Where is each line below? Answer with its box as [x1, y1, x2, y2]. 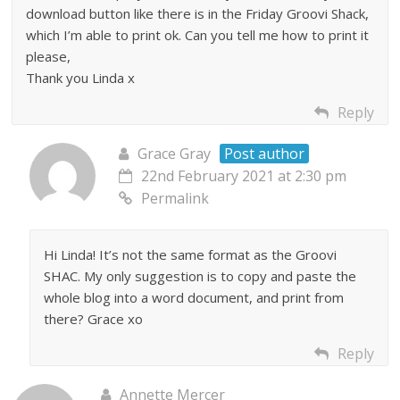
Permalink [141, 187, 210, 208]
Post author [224, 143, 305, 163]
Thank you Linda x [26, 68, 136, 87]
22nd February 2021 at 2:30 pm [141, 165, 347, 186]
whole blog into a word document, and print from [44, 287, 345, 306]
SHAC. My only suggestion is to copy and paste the [44, 266, 357, 285]
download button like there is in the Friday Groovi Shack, [26, 4, 370, 22]
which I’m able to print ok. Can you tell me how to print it [26, 25, 370, 44]
